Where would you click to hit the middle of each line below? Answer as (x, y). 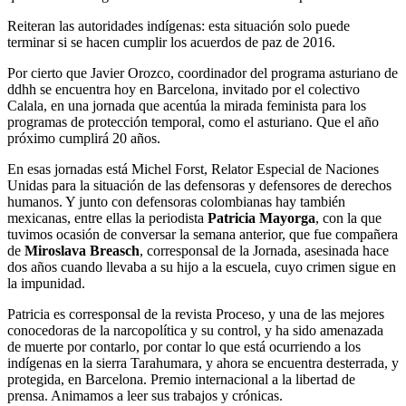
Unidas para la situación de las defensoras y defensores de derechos (199, 186)
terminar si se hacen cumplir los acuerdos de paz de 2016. (171, 43)
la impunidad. (46, 284)
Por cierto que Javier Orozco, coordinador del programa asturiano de (203, 73)
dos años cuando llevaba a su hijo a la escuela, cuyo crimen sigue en (202, 267)
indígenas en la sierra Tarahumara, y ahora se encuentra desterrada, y (203, 363)
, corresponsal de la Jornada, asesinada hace (264, 251)
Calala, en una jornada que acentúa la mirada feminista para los (187, 106)
